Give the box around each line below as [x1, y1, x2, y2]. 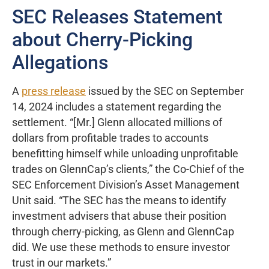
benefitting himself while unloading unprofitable [12, 148, 238, 160]
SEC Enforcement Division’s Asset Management [12, 179, 240, 192]
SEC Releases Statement [12, 5, 223, 29]
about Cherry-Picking [12, 28, 193, 52]
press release [22, 85, 86, 98]
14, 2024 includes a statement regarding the [12, 101, 222, 113]
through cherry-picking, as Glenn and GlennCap [12, 226, 234, 238]
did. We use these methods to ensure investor [12, 241, 230, 254]
